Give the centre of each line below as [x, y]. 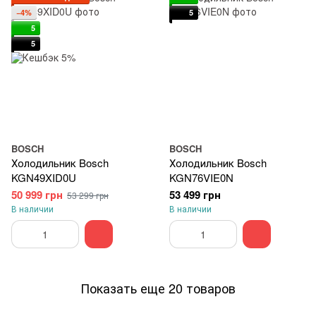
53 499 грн [195, 195]
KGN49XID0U [44, 177]
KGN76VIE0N [201, 177]
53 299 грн [88, 195]
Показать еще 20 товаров [158, 287]
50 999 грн [37, 195]
